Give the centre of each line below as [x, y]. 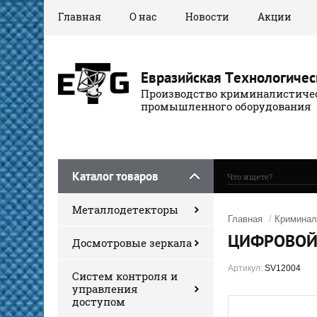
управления [105, 288]
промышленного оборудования [226, 106]
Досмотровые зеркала [132, 242]
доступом [99, 301]
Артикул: [245, 268]
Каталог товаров [115, 176]
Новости [207, 17]
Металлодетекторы [125, 209]
